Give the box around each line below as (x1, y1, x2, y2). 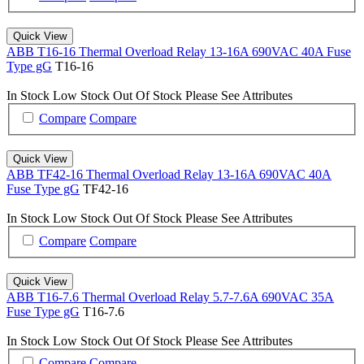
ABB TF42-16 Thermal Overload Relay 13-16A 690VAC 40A (6, 167, 331, 181)
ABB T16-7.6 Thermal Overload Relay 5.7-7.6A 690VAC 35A (6, 289, 334, 304)
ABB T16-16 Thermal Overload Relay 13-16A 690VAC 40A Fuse (6, 45, 351, 59)
